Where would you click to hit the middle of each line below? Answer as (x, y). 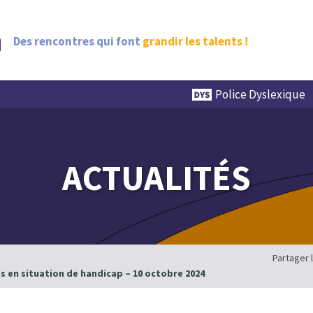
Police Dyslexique (260, 94)
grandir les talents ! (195, 41)
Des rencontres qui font (77, 41)
